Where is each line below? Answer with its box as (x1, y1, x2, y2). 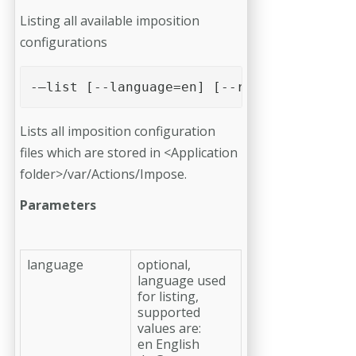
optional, (137, 255, 191, 273)
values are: (137, 319, 201, 337)
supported (137, 303, 200, 321)
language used (137, 271, 226, 289)
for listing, (137, 287, 199, 305)
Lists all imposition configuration (20, 122, 215, 140)
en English (137, 335, 199, 353)
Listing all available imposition (20, 11, 199, 29)
